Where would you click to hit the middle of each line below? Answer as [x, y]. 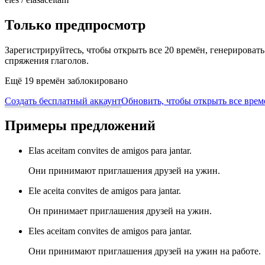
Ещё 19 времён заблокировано [66, 80]
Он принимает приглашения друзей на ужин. [120, 211]
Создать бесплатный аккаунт [63, 101]
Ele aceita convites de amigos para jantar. [105, 191]
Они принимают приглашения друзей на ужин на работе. [145, 251]
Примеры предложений [80, 126]
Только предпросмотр [75, 25]
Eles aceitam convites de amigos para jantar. [110, 231]
